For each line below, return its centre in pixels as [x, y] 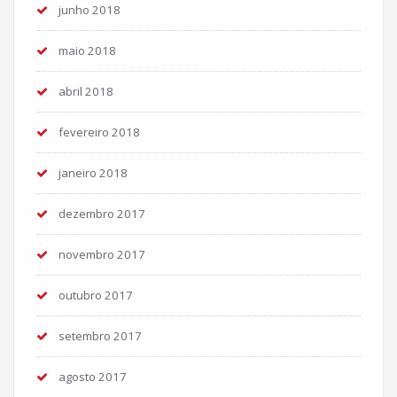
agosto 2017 [93, 376]
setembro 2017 [100, 335]
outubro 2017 [96, 295]
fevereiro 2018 [99, 132]
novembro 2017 [102, 254]
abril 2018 [86, 91]
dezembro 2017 [102, 213]
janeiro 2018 [93, 172]
